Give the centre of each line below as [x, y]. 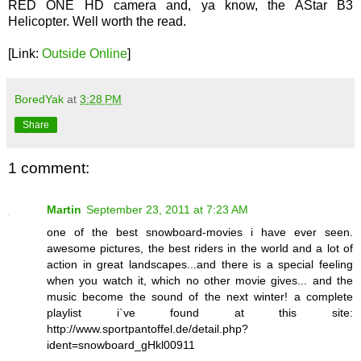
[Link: [25, 53]
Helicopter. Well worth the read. [97, 21]
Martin [64, 210]
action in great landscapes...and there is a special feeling [200, 265]
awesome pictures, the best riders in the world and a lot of [200, 249]
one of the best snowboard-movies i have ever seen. [200, 232]
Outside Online [85, 53]
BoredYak [39, 99]
